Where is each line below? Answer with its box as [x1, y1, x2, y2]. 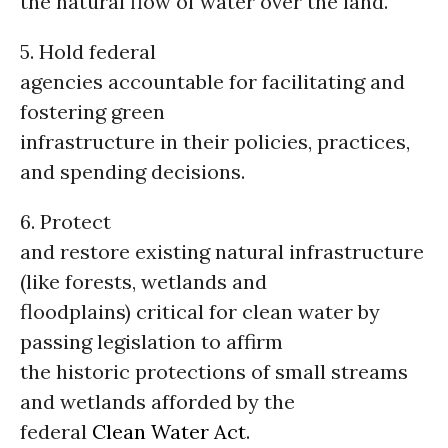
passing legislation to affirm [20, 329, 283, 354]
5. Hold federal [20, 39, 156, 64]
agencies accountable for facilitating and [20, 69, 405, 94]
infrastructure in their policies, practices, [20, 129, 410, 154]
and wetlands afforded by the [20, 389, 295, 414]
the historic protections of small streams [20, 359, 408, 384]
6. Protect [20, 209, 111, 234]
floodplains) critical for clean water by [20, 299, 380, 324]
